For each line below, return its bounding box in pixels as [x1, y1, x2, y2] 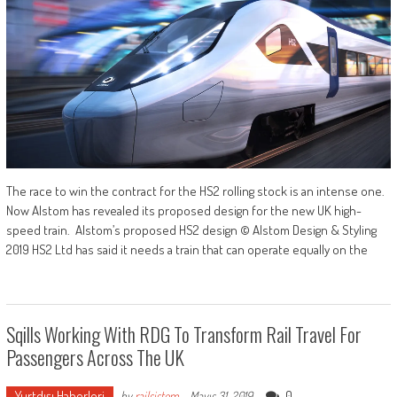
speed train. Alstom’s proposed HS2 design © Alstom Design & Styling [5, 221, 377, 238]
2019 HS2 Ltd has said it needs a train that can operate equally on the [5, 240, 368, 258]
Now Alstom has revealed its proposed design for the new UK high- [5, 201, 362, 219]
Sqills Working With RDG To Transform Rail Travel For [5, 319, 362, 348]
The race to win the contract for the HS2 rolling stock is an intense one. [5, 182, 385, 199]
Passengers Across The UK [5, 342, 184, 371]
